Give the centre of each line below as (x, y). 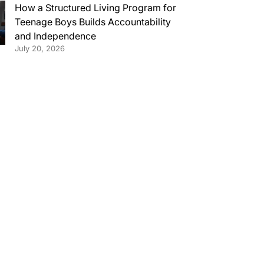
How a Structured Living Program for (95, 8)
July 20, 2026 (39, 49)
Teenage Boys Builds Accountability (93, 22)
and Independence (55, 36)
